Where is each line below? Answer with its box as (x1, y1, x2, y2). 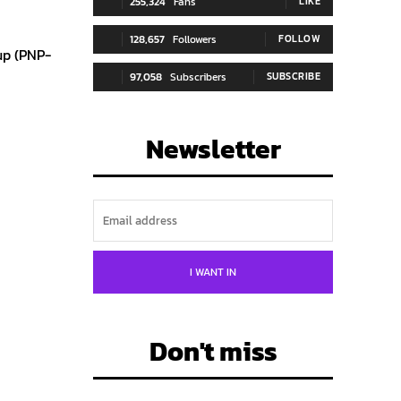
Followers (173, 31, 217, 47)
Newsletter (145, 129, 281, 169)
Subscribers (170, 69, 226, 85)
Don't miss (149, 331, 277, 371)
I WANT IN (190, 264, 236, 280)
